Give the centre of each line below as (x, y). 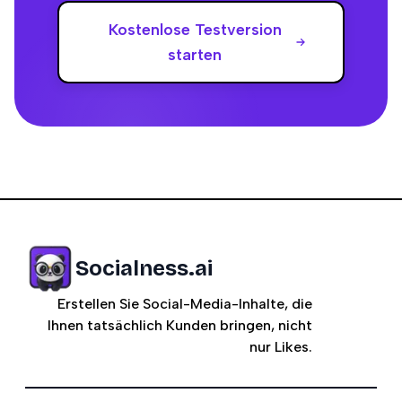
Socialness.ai (144, 268)
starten (195, 54)
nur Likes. (281, 347)
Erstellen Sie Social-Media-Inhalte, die (185, 304)
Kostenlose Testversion (195, 29)
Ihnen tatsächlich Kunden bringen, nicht (180, 325)
